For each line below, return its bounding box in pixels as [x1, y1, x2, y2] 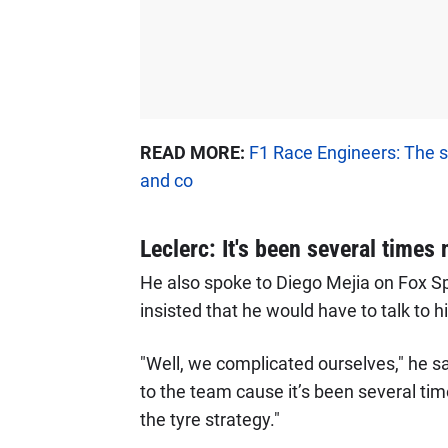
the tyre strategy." [139, 409, 280, 430]
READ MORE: [139, 142, 245, 163]
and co [139, 170, 193, 191]
